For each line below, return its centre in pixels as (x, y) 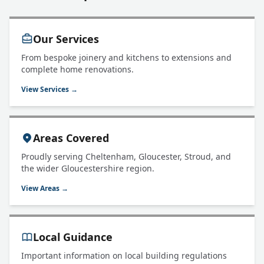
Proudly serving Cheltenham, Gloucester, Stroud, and (126, 156)
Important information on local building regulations (124, 255)
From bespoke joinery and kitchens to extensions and (126, 57)
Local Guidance (73, 237)
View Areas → (45, 188)
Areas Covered (71, 138)
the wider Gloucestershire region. (88, 168)
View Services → (49, 89)
